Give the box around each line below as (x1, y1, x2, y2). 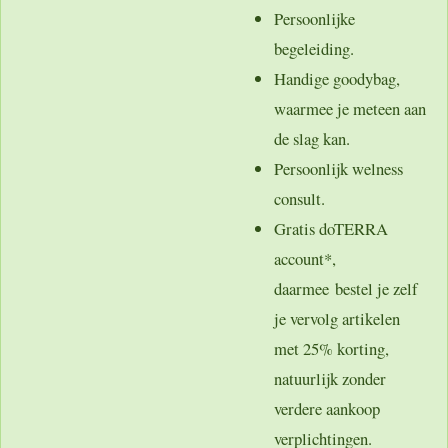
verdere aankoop (274, 396, 380, 420)
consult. (274, 186, 325, 210)
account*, (274, 246, 336, 270)
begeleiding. (274, 36, 354, 60)
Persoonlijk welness (274, 156, 403, 180)
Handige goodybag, (274, 66, 400, 90)
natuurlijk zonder (274, 366, 386, 390)
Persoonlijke (274, 6, 355, 30)
